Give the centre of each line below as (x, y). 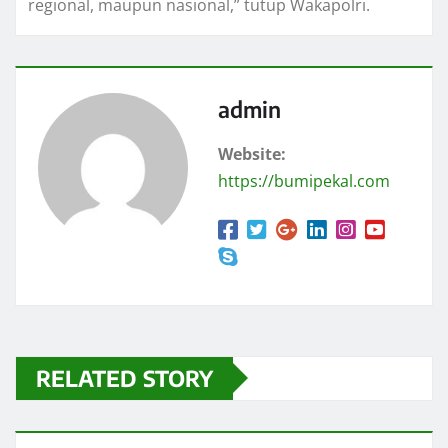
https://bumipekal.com (304, 180)
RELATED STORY (124, 377)
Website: (252, 153)
